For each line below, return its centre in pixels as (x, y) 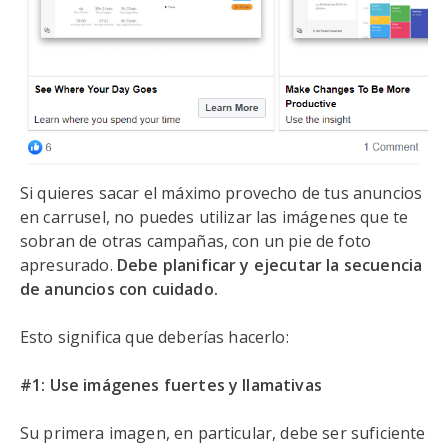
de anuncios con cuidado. (119, 289)
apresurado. (68, 265)
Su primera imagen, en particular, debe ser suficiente (223, 433)
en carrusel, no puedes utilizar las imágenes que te (214, 217)
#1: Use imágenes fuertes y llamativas (171, 385)
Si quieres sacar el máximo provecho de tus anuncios (221, 193)
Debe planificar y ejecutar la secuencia (269, 265)
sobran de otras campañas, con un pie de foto (196, 241)
